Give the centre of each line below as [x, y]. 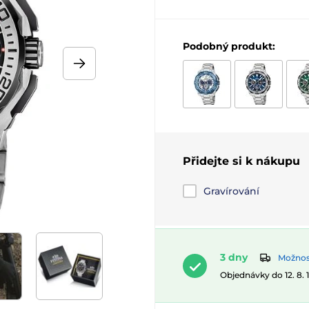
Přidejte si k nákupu [241, 161]
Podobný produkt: [229, 46]
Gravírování [231, 191]
